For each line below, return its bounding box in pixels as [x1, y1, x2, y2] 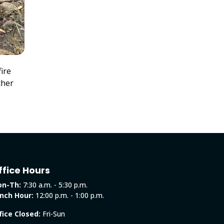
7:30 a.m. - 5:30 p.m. [21, 179, 87, 189]
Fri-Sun [42, 208, 65, 218]
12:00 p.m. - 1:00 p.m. [33, 190, 104, 200]
